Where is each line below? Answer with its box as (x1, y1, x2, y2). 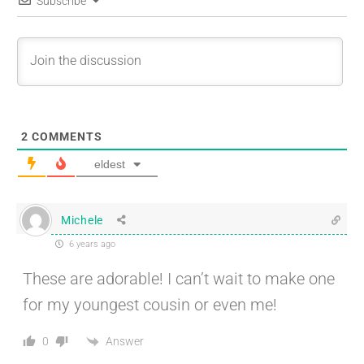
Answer (106, 334, 144, 348)
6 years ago (67, 239, 115, 250)
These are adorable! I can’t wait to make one (23, 269, 335, 289)
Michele (61, 213, 103, 227)
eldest (93, 158, 125, 171)
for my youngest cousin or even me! (23, 295, 277, 315)
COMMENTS (28, 130, 102, 144)
